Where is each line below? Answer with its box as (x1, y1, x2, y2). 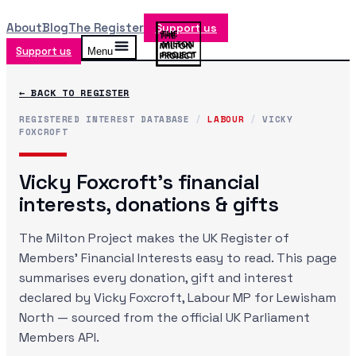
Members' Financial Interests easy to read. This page (19, 250, 337, 266)
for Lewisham (251, 289, 336, 306)
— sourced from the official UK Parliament (54, 309, 310, 326)
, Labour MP (182, 289, 251, 306)
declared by (19, 289, 94, 306)
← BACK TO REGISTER (19, 86, 130, 99)
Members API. (19, 329, 99, 346)
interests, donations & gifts (19, 191, 279, 218)
